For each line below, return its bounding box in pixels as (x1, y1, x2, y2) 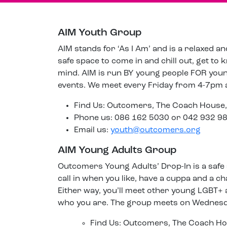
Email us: (74, 126, 110, 134)
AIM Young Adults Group (58, 145, 177, 156)
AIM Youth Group (58, 27, 142, 38)
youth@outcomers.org (110, 126, 201, 134)
